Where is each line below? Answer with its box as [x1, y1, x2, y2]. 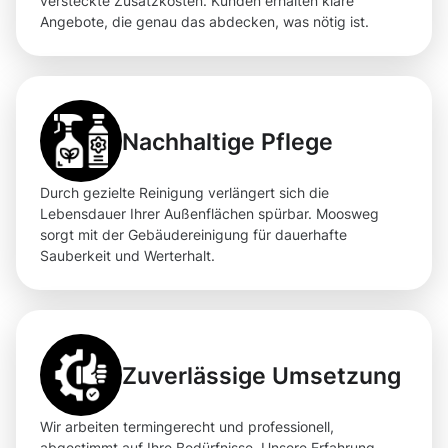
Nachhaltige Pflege [122, 127, 333, 155]
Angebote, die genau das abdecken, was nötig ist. [40, 13, 369, 31]
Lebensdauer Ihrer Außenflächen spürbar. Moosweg [40, 205, 379, 223]
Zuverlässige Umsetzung [122, 361, 401, 389]
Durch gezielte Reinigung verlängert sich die [40, 184, 329, 202]
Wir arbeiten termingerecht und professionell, [40, 418, 334, 436]
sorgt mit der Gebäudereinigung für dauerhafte [40, 226, 347, 244]
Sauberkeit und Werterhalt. [40, 247, 215, 265]
